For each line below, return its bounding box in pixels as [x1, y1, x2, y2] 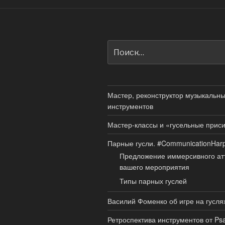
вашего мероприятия [120, 162, 189, 172]
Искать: [107, 40, 134, 50]
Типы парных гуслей [120, 176, 187, 186]
